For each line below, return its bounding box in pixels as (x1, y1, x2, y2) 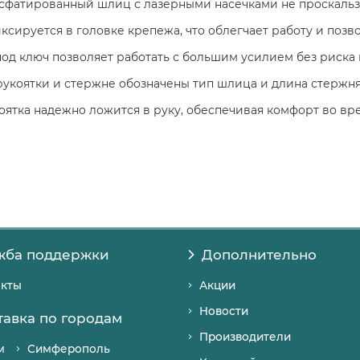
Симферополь (27, 342, 110, 355)
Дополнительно (201, 247, 317, 263)
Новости (199, 305, 248, 317)
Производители (199, 330, 291, 343)
